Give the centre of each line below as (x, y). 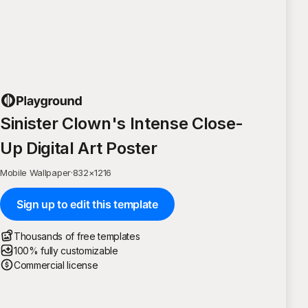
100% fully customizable (66, 250)
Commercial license (56, 265)
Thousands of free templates (77, 236)
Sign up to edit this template (87, 204)
